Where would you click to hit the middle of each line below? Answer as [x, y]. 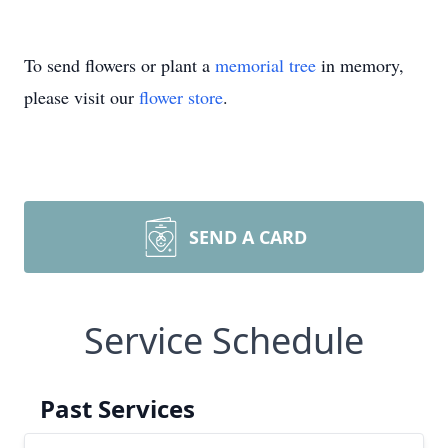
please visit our [81, 97]
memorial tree [265, 65]
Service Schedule [224, 340]
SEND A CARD [248, 237]
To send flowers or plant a [119, 65]
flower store [181, 97]
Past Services [117, 408]
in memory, [360, 65]
